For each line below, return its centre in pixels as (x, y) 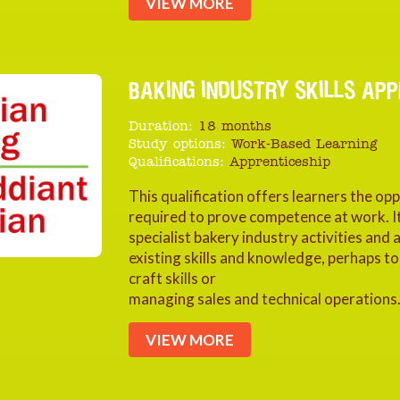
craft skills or (172, 278)
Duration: (161, 127)
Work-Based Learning (304, 145)
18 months (235, 127)
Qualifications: (176, 163)
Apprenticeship (280, 163)
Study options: (177, 145)
